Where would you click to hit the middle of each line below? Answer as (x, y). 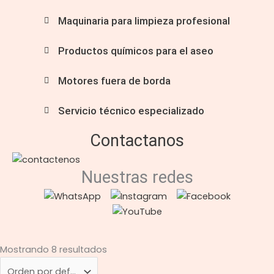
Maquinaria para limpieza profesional (144, 20)
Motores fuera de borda (114, 80)
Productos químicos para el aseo (135, 50)
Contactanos (137, 140)
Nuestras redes (137, 177)
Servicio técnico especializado (131, 110)
